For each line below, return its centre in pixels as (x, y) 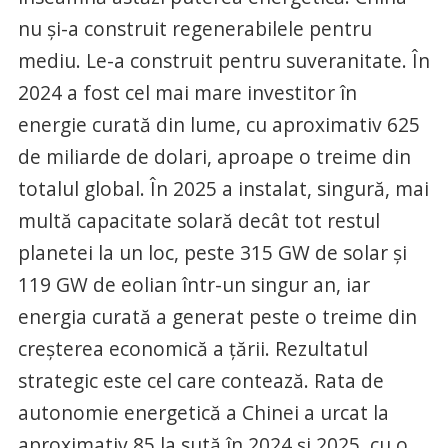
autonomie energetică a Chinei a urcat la (203, 412)
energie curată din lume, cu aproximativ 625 (218, 124)
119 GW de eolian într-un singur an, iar (193, 284)
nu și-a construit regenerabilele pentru (194, 28)
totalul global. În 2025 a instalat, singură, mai (223, 188)
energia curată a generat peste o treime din (217, 316)
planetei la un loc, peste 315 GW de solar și (212, 252)
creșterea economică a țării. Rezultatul (192, 348)
